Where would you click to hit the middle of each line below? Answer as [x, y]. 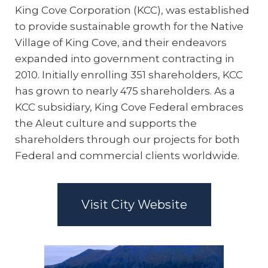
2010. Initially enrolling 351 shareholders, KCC [129, 74]
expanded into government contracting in [125, 58]
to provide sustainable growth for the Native [129, 26]
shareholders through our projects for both [127, 139]
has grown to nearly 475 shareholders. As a [125, 91]
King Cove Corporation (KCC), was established [132, 10]
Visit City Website [134, 204]
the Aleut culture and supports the [106, 123]
